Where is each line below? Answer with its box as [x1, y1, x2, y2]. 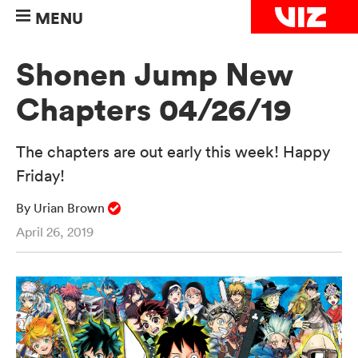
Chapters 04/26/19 [16, 89, 292, 131]
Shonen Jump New [16, 54, 293, 96]
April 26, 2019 [16, 224, 93, 241]
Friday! [16, 166, 69, 186]
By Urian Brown [16, 200, 108, 217]
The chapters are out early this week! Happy [16, 142, 330, 162]
